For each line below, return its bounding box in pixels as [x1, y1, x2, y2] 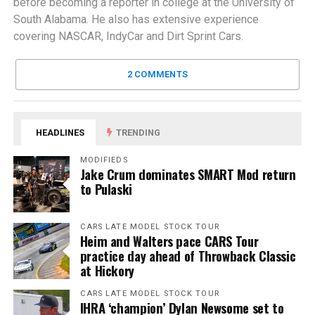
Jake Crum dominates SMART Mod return [79, 164, 296, 184]
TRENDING [114, 127, 161, 138]
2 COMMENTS [127, 68, 188, 79]
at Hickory [79, 260, 134, 280]
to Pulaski [79, 179, 132, 198]
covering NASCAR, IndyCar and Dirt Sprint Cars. [13, 29, 243, 43]
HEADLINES [34, 127, 85, 138]
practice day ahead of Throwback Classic [79, 245, 296, 265]
